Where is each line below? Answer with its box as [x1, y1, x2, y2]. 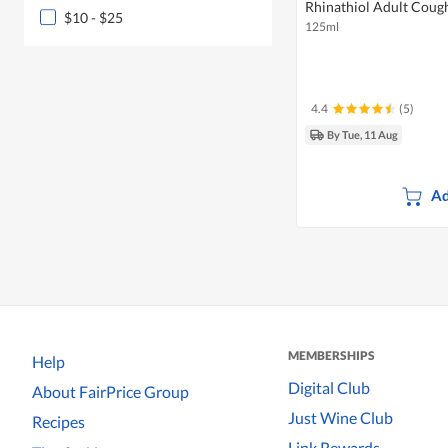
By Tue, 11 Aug [327, 128, 398, 142]
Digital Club [288, 377, 370, 397]
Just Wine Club [288, 407, 393, 427]
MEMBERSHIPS [288, 348, 375, 364]
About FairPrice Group [32, 381, 189, 401]
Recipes [32, 412, 85, 432]
